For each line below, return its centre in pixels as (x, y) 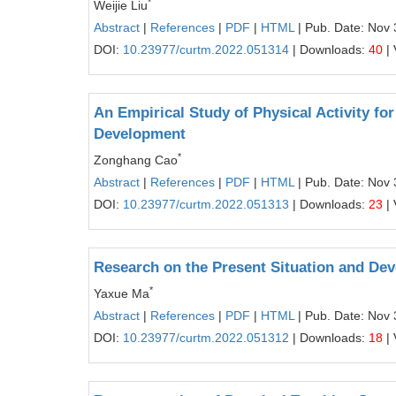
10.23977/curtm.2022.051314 (206, 49)
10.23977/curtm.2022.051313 (206, 204)
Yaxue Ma (122, 293)
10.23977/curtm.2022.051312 (206, 338)
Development (140, 134)
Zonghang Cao (136, 160)
